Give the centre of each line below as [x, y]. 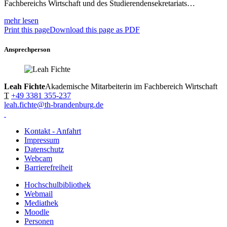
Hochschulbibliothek [58, 185]
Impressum [42, 140]
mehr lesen [21, 20]
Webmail [39, 194]
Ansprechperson [27, 49]
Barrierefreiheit [48, 167]
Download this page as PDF [95, 29]
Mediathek [41, 203]
